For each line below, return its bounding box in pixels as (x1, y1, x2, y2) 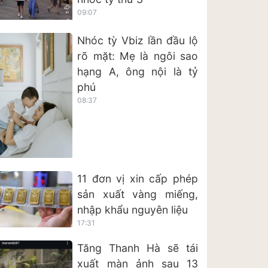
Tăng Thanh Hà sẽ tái (77, 241, 198, 254)
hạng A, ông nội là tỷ (77, 65, 198, 78)
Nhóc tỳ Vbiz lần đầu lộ (77, 33, 198, 47)
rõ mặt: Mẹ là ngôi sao (77, 49, 198, 62)
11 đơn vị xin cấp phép (77, 172, 198, 185)
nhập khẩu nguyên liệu (77, 203, 188, 217)
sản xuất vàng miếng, (77, 188, 198, 201)
